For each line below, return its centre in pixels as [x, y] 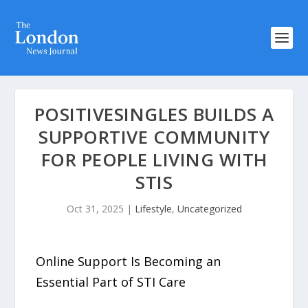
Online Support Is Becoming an [129, 261]
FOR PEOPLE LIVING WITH [154, 159]
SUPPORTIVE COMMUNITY [154, 137]
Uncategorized [209, 209]
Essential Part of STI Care [111, 282]
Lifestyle [153, 209]
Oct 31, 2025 [95, 209]
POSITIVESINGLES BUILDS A [154, 114]
